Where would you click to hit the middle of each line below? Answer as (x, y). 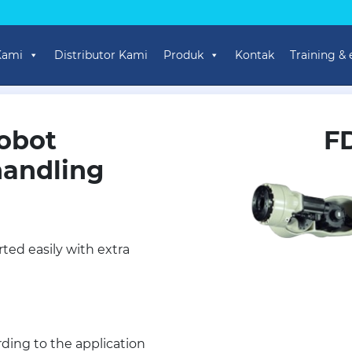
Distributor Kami (101, 55)
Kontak (255, 55)
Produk (183, 55)
